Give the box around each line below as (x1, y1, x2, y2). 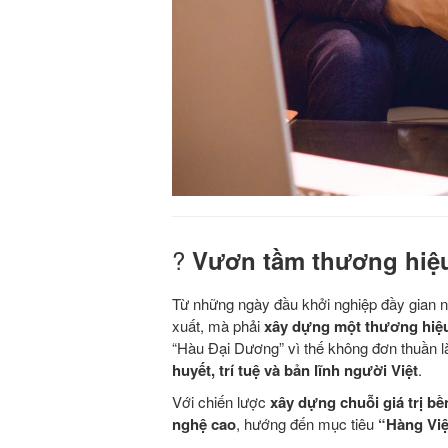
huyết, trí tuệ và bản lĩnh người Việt (172, 359, 418, 382)
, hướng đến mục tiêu (236, 413, 378, 435)
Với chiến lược (172, 391, 270, 413)
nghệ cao (172, 413, 236, 436)
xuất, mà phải (172, 315, 264, 337)
